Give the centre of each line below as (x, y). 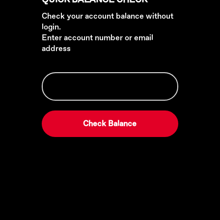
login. (51, 27)
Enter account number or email (97, 38)
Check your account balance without (107, 16)
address (56, 49)
